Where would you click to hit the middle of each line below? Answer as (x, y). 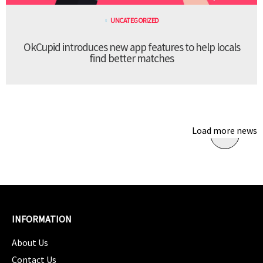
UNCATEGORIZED (135, 21)
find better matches (131, 58)
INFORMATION (42, 219)
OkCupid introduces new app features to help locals (131, 47)
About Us (30, 243)
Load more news (225, 131)
